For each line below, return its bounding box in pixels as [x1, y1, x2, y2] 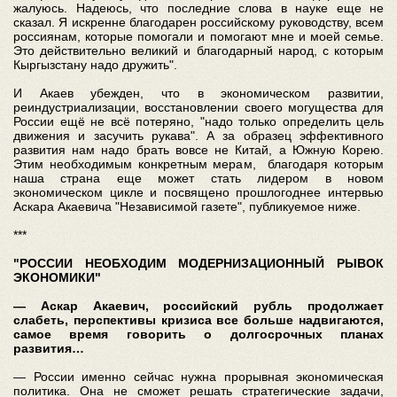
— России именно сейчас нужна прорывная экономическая [13, 369, 384, 384]
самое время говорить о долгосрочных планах [13, 326, 384, 341]
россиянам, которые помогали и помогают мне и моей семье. [13, 28, 384, 43]
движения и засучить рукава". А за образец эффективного [13, 128, 384, 143]
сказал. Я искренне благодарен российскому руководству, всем [13, 14, 384, 29]
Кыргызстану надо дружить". [13, 57, 177, 72]
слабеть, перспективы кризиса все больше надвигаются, [13, 312, 384, 327]
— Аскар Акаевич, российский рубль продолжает [13, 298, 384, 313]
